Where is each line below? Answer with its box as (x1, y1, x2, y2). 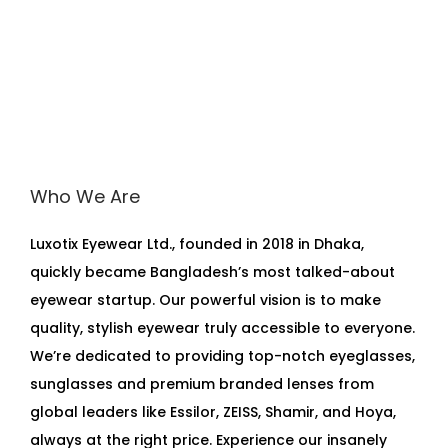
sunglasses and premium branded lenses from (30, 373, 374, 394)
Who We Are (30, 183, 140, 209)
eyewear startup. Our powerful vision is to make (30, 289, 381, 310)
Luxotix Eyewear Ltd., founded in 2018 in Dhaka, (30, 233, 364, 254)
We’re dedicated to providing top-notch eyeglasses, (30, 345, 415, 366)
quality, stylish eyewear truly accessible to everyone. (30, 317, 415, 338)
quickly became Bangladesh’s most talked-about (30, 261, 395, 282)
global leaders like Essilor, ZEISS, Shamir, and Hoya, (30, 401, 396, 422)
